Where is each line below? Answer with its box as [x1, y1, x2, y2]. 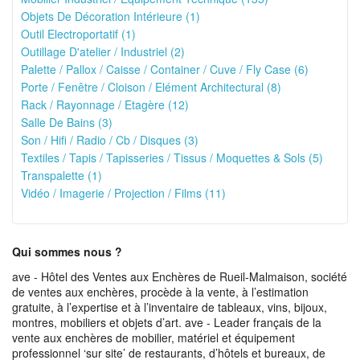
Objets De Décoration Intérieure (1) [21, 8, 200, 24]
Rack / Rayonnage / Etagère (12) [21, 96, 189, 112]
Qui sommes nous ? [12, 243, 122, 260]
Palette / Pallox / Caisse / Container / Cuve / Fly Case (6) [21, 61, 309, 77]
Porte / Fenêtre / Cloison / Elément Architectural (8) [21, 79, 281, 95]
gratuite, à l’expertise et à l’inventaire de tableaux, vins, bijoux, [12, 299, 327, 315]
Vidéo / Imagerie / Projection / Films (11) [21, 185, 226, 201]
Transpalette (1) [21, 167, 102, 183]
